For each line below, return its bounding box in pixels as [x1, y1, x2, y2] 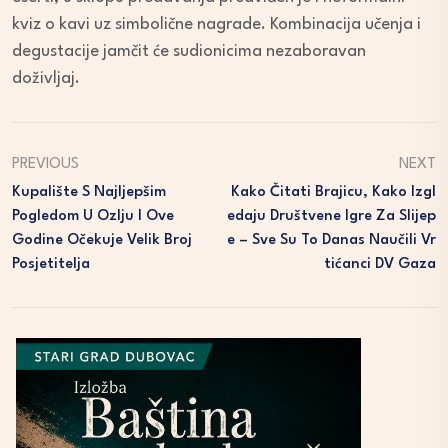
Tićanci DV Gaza [324, 257, 436, 273]
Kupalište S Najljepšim [12, 185, 166, 201]
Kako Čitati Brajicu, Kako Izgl [231, 185, 436, 201]
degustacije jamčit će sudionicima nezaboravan [12, 43, 366, 61]
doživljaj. [12, 70, 80, 88]
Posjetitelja [12, 257, 90, 273]
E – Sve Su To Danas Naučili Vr [227, 233, 436, 249]
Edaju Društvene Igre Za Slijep [227, 209, 436, 225]
